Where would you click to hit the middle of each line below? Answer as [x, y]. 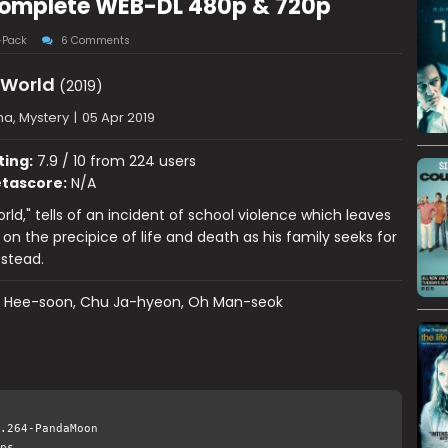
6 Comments [95, 40]
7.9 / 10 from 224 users [114, 161]
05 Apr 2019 [118, 117]
